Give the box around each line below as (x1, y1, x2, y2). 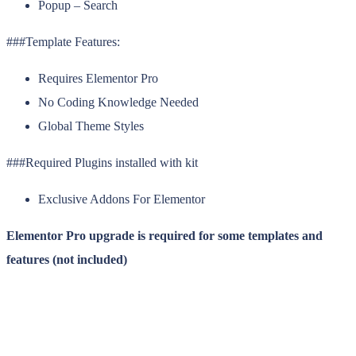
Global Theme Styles (38, 119, 144, 133)
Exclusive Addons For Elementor (38, 192, 205, 207)
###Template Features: (6, 35, 120, 49)
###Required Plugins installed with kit (6, 156, 198, 170)
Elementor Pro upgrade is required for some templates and (6, 229, 323, 243)
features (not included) (6, 253, 127, 267)
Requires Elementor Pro (38, 72, 158, 86)
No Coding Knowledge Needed (38, 95, 199, 110)
